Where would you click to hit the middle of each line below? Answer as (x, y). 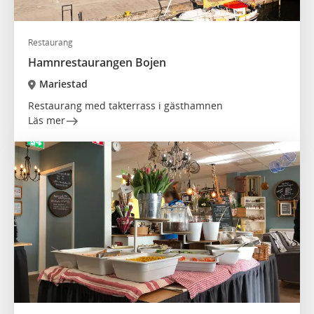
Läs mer (47, 121)
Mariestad (63, 84)
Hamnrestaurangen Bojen (97, 63)
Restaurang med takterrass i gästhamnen (125, 106)
